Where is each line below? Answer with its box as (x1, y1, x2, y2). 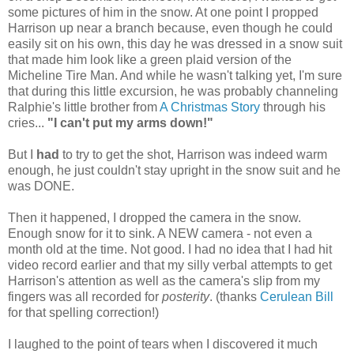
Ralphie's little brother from (8, 100, 160, 114)
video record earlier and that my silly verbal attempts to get (8, 258, 332, 272)
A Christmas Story (160, 100, 260, 114)
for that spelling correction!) (8, 305, 159, 319)
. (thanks (209, 289, 260, 303)
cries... (8, 115, 47, 130)
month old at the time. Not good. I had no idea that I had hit (8, 242, 332, 256)
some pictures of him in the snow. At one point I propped (8, 5, 318, 19)
